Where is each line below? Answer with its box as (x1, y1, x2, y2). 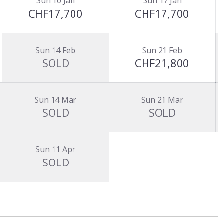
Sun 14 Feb (36, 45, 75, 55)
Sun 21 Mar (141, 94, 183, 105)
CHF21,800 (135, 55, 189, 70)
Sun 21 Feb (142, 45, 182, 55)
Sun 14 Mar (35, 94, 76, 105)
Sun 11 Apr (36, 144, 75, 155)
